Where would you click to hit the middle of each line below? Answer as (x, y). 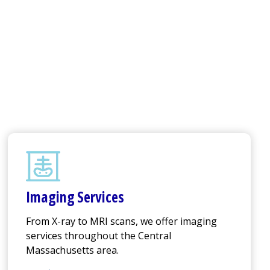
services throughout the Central (99, 236)
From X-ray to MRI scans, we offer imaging (122, 221)
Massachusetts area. (73, 250)
